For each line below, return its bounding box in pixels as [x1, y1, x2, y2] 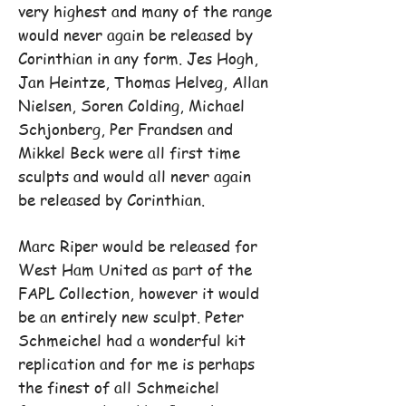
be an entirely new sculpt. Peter [18, 305, 244, 327]
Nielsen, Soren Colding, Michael [18, 94, 245, 116]
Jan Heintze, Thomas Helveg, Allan [18, 71, 268, 92]
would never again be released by [18, 24, 253, 45]
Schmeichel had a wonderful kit [18, 329, 246, 351]
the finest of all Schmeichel [18, 376, 219, 398]
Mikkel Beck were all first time [18, 141, 240, 163]
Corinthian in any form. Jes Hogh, [18, 47, 258, 69]
